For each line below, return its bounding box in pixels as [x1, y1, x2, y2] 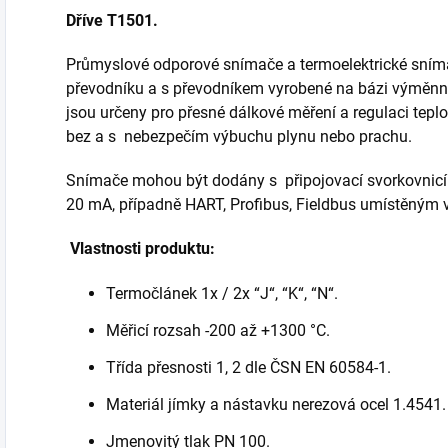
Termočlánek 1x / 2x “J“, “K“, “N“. [106, 283, 338, 303]
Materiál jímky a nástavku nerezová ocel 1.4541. [106, 394, 446, 414]
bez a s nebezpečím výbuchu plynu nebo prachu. [66, 126, 412, 146]
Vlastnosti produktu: [66, 238, 215, 258]
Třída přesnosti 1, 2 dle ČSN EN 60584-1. [106, 357, 391, 377]
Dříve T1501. [66, 10, 158, 30]
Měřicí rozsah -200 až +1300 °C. [106, 320, 330, 340]
